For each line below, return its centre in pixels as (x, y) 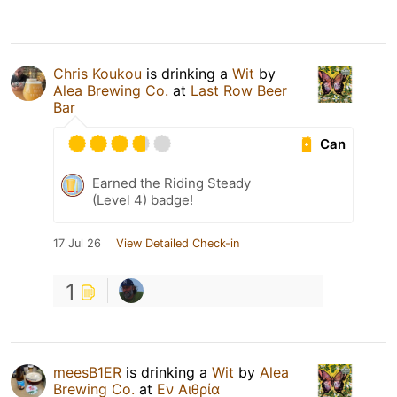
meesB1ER (87, 373)
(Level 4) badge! (143, 200)
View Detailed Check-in (178, 244)
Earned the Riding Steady (171, 183)
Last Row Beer (239, 91)
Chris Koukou (97, 74)
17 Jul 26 (77, 244)
